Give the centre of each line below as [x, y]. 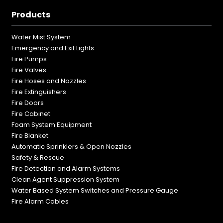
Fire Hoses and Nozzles [49, 81]
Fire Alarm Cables [40, 202]
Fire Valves [29, 70]
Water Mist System [41, 37]
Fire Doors [28, 103]
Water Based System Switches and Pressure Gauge [95, 191]
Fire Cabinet [31, 114]
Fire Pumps [29, 59]
